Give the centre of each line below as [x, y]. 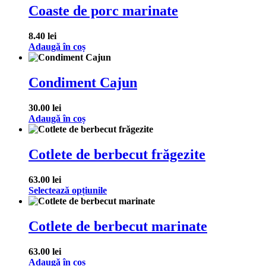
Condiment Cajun [83, 83]
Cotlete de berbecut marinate [118, 226]
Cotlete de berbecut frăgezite [117, 154]
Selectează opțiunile [68, 190]
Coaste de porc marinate [103, 11]
